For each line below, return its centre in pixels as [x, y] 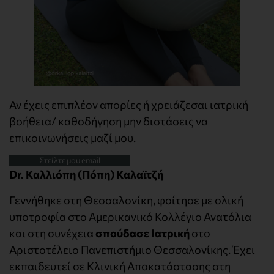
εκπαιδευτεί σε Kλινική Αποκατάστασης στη [120, 266]
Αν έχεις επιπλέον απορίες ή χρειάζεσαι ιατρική [129, 105]
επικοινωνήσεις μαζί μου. [72, 138]
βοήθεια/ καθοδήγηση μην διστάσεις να [109, 121]
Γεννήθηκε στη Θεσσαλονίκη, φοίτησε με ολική [126, 200]
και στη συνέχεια [52, 233]
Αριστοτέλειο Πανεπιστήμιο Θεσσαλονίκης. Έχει [132, 249]
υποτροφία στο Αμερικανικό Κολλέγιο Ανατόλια [130, 216]
